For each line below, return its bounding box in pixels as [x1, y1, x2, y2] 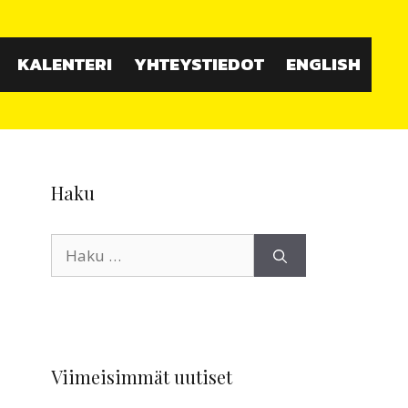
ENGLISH [286, 51, 361, 78]
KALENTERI [17, 51, 112, 78]
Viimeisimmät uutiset [51, 364, 232, 390]
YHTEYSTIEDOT [134, 51, 264, 78]
